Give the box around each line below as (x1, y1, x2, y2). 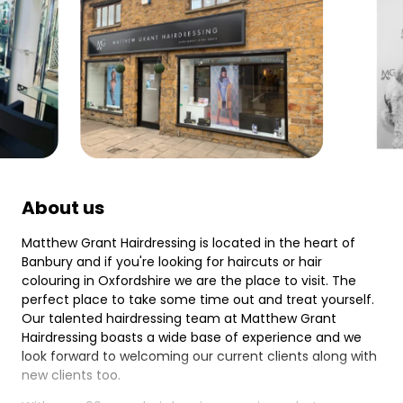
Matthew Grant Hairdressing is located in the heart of (22, 234, 355, 252)
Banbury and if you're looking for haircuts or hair (22, 253, 322, 271)
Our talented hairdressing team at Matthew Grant (22, 309, 336, 327)
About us (22, 195, 104, 220)
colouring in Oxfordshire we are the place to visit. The (22, 272, 356, 290)
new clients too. (22, 366, 121, 384)
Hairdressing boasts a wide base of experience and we (22, 328, 362, 346)
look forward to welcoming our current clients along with (22, 347, 377, 365)
